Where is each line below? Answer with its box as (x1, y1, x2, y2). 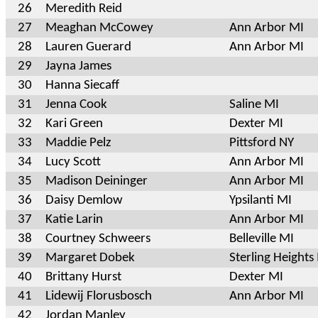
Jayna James (45, 59, 111, 73)
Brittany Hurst (45, 270, 121, 284)
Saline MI (229, 97, 279, 111)
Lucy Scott (45, 155, 101, 169)
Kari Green (45, 116, 103, 131)
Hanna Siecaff (45, 78, 119, 92)
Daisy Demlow (45, 193, 123, 207)
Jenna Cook (45, 97, 107, 111)
